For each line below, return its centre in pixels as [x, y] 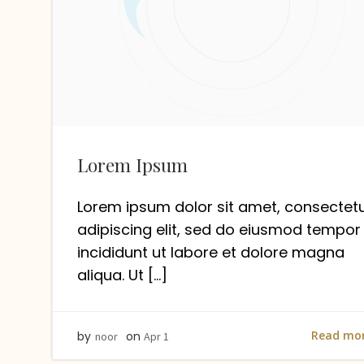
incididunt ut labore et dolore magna [211, 252]
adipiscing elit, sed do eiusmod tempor [219, 230]
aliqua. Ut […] [122, 275]
